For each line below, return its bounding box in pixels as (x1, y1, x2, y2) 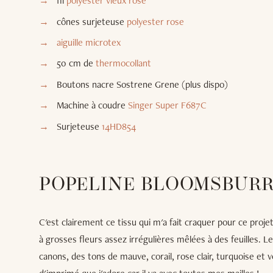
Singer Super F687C (127, 99, 207, 112)
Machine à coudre (56, 99, 128, 112)
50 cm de (56, 57, 96, 70)
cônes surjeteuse (56, 15, 127, 28)
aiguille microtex (56, 36, 121, 49)
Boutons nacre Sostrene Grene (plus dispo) (56, 77, 228, 91)
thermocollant (95, 57, 151, 70)
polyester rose (126, 15, 184, 28)
